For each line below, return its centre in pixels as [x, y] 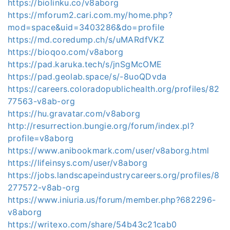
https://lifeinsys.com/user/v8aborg [78, 162]
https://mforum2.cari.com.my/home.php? [90, 15]
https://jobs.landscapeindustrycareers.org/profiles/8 [114, 175]
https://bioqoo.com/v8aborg [66, 52]
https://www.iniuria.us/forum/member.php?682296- [112, 199]
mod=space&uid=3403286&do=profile [86, 27]
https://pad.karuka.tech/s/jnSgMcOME [85, 64]
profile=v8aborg [41, 138]
